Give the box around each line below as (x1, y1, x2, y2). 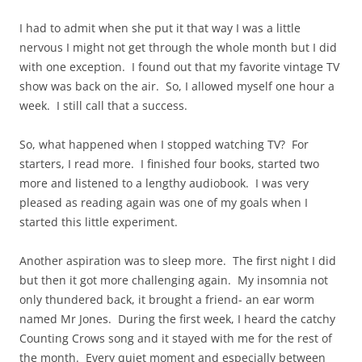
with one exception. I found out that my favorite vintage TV (19, 59, 339, 75)
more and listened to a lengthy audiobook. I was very (19, 175, 309, 192)
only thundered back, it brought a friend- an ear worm (19, 292, 314, 308)
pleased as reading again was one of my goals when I (19, 195, 308, 211)
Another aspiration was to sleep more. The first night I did (19, 253, 336, 269)
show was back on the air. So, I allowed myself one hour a (19, 78, 335, 95)
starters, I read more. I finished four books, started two (19, 156, 319, 172)
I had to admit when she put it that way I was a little (19, 20, 301, 36)
